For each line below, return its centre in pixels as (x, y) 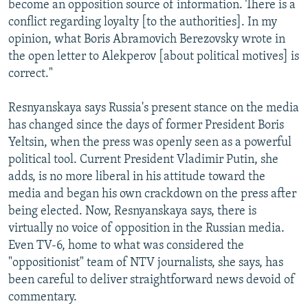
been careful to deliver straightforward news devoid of (152, 280)
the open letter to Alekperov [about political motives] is (154, 56)
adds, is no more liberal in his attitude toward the (137, 177)
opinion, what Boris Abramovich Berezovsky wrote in (147, 39)
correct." (31, 74)
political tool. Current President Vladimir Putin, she (143, 159)
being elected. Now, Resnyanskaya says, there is (132, 211)
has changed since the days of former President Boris (146, 125)
